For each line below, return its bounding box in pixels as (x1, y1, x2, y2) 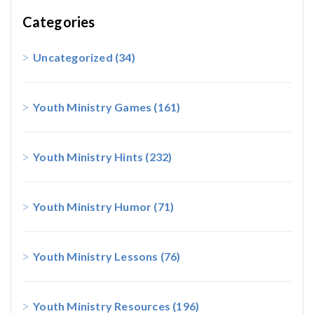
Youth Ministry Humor (33, 200, 152, 214)
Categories (22, 13, 95, 31)
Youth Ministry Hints (33, 150, 144, 164)
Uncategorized (33, 50, 113, 64)
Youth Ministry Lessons (33, 250, 158, 264)
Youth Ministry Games (33, 100, 152, 114)
